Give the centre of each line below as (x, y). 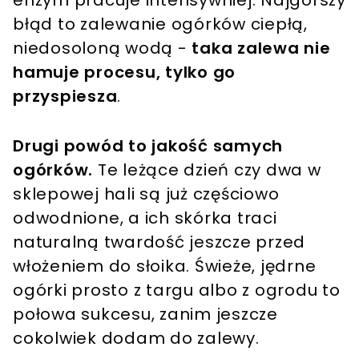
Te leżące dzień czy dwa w (207, 169)
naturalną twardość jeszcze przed (159, 242)
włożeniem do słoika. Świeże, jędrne (165, 266)
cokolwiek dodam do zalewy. (136, 338)
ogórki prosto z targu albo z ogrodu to (177, 290)
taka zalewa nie (261, 48)
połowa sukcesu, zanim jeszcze (145, 314)
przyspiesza (65, 96)
